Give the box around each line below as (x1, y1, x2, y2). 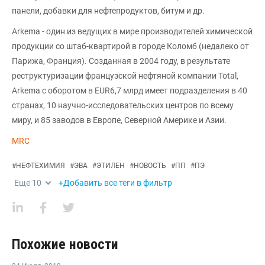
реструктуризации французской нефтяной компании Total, (12, 71, 238, 80)
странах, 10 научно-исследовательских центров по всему (12, 101, 234, 110)
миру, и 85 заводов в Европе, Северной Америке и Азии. (12, 115, 227, 125)
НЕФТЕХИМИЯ (16, 161, 65, 170)
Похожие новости (12, 236, 118, 253)
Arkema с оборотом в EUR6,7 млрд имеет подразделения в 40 (12, 86, 247, 95)
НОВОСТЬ (134, 161, 166, 170)
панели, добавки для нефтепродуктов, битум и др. (12, 6, 205, 15)
